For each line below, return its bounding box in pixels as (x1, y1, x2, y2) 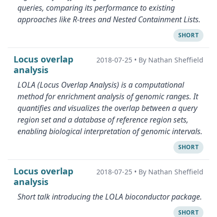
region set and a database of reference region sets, (17, 114, 188, 125)
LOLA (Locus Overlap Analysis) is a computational (17, 79, 184, 90)
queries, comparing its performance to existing (17, 2, 175, 13)
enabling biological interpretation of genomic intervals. (17, 126, 202, 137)
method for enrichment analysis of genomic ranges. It (17, 91, 198, 102)
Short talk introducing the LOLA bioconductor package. (17, 191, 202, 202)
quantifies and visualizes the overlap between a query (17, 103, 197, 113)
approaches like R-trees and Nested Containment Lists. (17, 14, 201, 25)
